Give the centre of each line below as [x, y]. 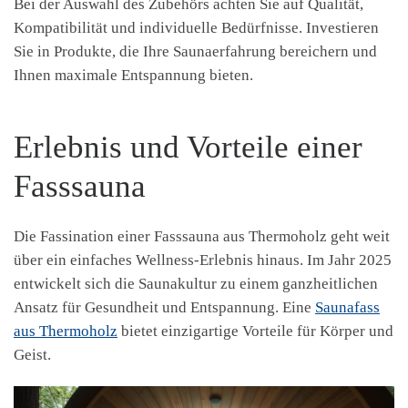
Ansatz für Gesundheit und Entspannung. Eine [164, 308]
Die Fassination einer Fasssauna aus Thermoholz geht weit [202, 237]
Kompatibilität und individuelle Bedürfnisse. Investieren [196, 28]
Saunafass [347, 308]
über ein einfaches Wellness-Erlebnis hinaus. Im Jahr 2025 [203, 260]
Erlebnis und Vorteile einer [188, 147]
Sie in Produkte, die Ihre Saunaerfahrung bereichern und [195, 52]
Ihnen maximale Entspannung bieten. [133, 76]
